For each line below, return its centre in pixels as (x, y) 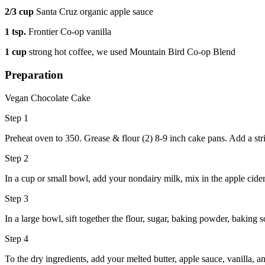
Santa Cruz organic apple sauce (95, 12)
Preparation (34, 75)
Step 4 (17, 238)
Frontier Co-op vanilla (70, 32)
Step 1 (17, 118)
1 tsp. (17, 32)
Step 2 (17, 158)
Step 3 (17, 198)
